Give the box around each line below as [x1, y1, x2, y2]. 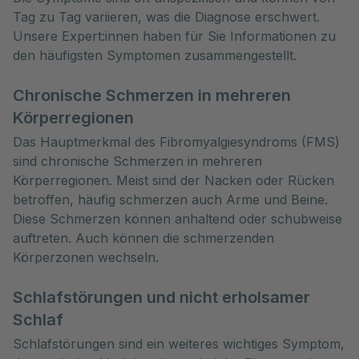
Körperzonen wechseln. [13, 249, 159, 265]
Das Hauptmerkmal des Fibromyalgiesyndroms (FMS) [13, 134, 340, 150]
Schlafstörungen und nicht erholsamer [13, 288, 310, 307]
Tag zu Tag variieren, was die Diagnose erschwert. [13, 9, 320, 25]
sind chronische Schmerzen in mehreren [13, 153, 262, 169]
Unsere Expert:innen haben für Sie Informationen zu [13, 28, 336, 44]
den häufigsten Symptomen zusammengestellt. [13, 47, 296, 63]
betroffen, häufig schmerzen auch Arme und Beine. [13, 192, 328, 208]
